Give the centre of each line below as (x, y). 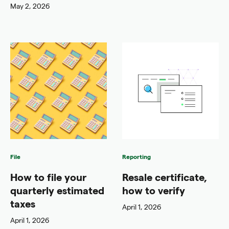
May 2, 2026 (30, 6)
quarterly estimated (57, 190)
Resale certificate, (165, 177)
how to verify (154, 190)
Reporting (136, 156)
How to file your (48, 177)
